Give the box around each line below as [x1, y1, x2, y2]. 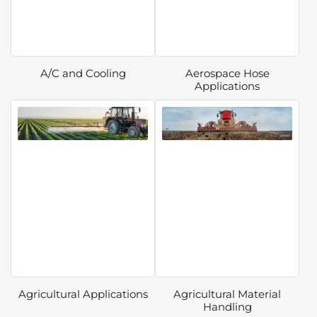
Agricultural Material [173, 287, 281, 301]
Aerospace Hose [185, 66, 270, 80]
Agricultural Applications [18, 287, 148, 301]
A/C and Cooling [40, 66, 126, 80]
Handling [202, 300, 252, 314]
